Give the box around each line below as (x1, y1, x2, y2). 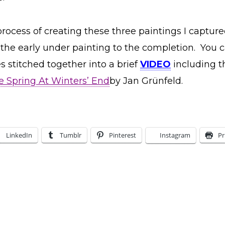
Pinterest (109, 131, 136, 140)
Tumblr (60, 131, 81, 140)
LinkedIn (6, 131, 32, 140)
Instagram (160, 131, 190, 140)
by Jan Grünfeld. (109, 75, 183, 86)
